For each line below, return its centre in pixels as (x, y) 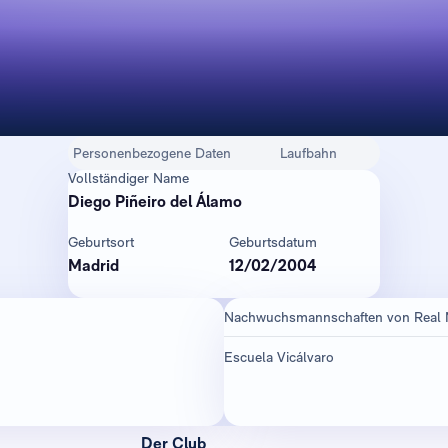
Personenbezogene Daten (152, 153)
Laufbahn (308, 153)
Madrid (93, 265)
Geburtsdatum (273, 242)
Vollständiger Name (128, 178)
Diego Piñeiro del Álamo (155, 201)
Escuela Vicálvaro (279, 356)
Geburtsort (101, 242)
